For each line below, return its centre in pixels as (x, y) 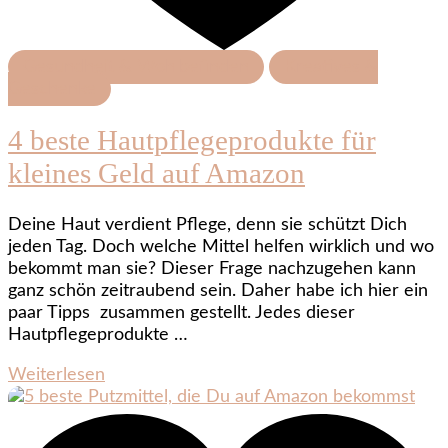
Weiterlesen (56, 375)
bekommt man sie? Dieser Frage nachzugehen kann (212, 269)
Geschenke (52, 88)
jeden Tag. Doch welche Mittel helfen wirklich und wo (221, 247)
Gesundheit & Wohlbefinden (136, 66)
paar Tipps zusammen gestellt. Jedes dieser (181, 313)
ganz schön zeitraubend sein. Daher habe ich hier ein (218, 291)
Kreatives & (331, 66)
